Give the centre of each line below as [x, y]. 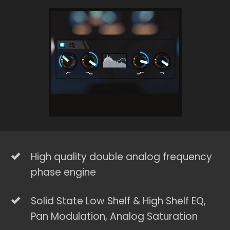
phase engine [64, 172]
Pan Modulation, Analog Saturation [114, 217]
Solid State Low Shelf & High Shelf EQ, [119, 201]
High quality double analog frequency [122, 157]
